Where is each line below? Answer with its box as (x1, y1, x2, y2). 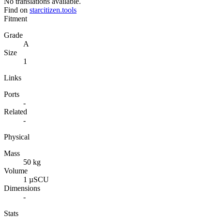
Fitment (4, 14, 27, 23)
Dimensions (4, 184, 40, 192)
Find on (4, 5, 28, 14)
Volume (4, 166, 28, 175)
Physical (4, 132, 30, 141)
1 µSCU (23, 175, 49, 184)
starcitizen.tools (30, 5, 77, 14)
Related (4, 107, 27, 116)
